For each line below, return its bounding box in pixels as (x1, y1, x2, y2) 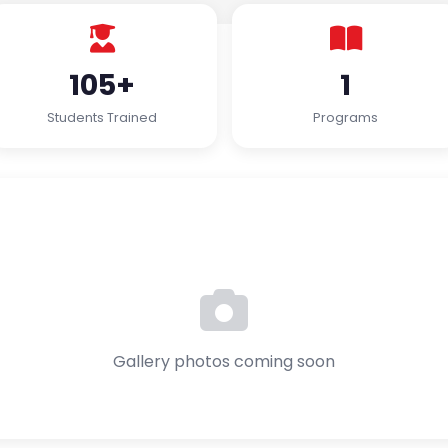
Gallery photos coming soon (113, 350, 335, 373)
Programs (313, 109, 379, 126)
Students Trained (47, 109, 158, 126)
